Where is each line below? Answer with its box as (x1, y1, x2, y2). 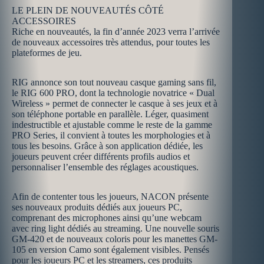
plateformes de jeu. (12, 48, 82, 58)
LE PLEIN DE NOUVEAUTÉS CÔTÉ (12, 5, 164, 15)
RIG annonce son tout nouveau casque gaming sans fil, (12, 77, 216, 87)
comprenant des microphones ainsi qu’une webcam (12, 213, 202, 223)
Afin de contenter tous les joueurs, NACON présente (12, 192, 209, 202)
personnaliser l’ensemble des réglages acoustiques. (12, 162, 199, 172)
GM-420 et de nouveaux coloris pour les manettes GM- (12, 234, 217, 244)
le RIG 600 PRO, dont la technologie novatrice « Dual (12, 88, 214, 98)
